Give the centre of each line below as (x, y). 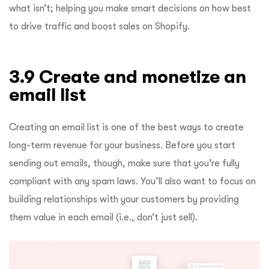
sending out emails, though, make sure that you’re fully (124, 163)
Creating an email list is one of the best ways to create (126, 127)
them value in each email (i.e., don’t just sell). (104, 217)
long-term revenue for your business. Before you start (122, 145)
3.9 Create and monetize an (128, 76)
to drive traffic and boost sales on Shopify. (99, 26)
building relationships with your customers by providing (124, 199)
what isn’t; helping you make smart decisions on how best (130, 8)
